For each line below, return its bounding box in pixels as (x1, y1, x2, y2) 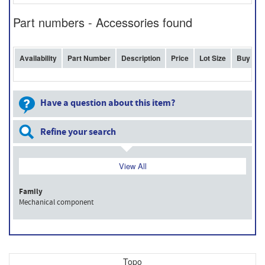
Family (19, 186, 43, 197)
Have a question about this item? (40, 96, 175, 109)
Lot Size (199, 53, 226, 63)
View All (118, 160, 147, 172)
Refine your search (40, 125, 116, 138)
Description (121, 53, 160, 63)
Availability (20, 53, 57, 63)
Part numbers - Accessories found (13, 14, 192, 31)
